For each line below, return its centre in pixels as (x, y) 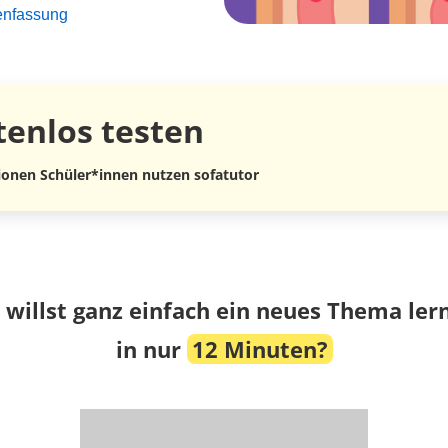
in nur (151, 349)
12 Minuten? (259, 349)
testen (148, 130)
